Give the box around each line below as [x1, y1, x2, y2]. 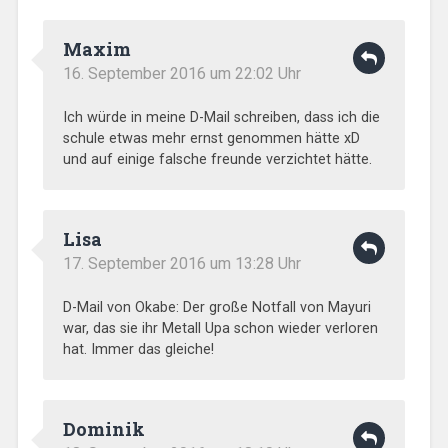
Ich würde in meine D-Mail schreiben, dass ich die [62, 108, 380, 126]
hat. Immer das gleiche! [62, 340, 214, 358]
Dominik [62, 416, 145, 441]
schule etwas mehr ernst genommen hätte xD [62, 129, 360, 147]
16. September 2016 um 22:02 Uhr [62, 63, 301, 83]
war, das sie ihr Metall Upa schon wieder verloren [62, 319, 378, 337]
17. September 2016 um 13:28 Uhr [62, 253, 301, 273]
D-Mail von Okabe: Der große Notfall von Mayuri [62, 298, 371, 316]
